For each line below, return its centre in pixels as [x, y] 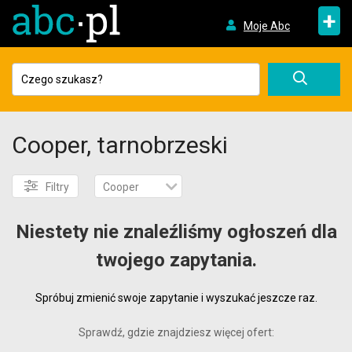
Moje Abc [266, 26]
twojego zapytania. [176, 260]
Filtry [57, 187]
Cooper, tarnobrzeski [120, 145]
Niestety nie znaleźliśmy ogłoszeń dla [176, 232]
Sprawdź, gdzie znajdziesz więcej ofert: [176, 332]
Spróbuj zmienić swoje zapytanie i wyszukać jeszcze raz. [176, 298]
